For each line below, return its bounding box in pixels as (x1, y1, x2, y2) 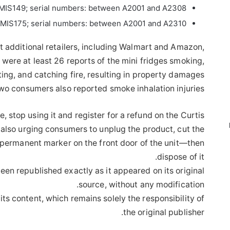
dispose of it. (157, 151, 205, 162)
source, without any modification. (78, 179, 205, 189)
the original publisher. (123, 207, 205, 217)
